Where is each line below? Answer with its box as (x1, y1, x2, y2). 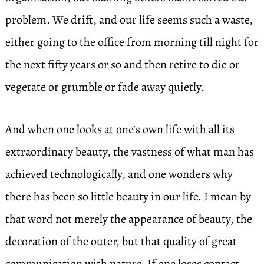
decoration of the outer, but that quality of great (5, 233, 237, 249)
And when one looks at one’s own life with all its (5, 121, 235, 137)
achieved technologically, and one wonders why (5, 166, 233, 182)
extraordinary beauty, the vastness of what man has (5, 144, 254, 160)
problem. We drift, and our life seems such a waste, (5, 12, 253, 28)
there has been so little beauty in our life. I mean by (5, 189, 251, 204)
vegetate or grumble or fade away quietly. (5, 79, 204, 95)
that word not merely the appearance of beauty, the (5, 211, 252, 227)
